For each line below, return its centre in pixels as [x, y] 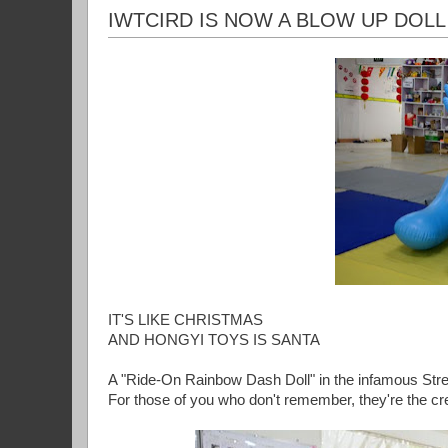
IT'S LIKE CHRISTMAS [185, 320]
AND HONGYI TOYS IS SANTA [214, 340]
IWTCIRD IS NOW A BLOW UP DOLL [277, 20]
